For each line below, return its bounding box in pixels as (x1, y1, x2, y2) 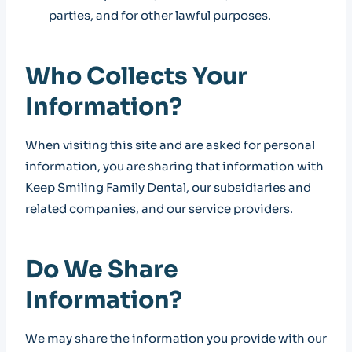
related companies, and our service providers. (25, 201, 293, 216)
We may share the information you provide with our (25, 331, 327, 346)
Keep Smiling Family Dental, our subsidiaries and (25, 180, 311, 195)
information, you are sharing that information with (25, 159, 324, 174)
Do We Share (25, 255, 178, 284)
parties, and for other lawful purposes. (49, 8, 271, 23)
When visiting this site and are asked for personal (25, 137, 315, 152)
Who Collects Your (25, 61, 247, 91)
